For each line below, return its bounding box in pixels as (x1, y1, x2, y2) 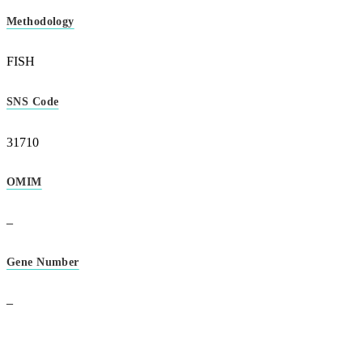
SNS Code (6, 96, 59, 109)
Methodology (6, 15, 75, 28)
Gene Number (6, 256, 79, 269)
